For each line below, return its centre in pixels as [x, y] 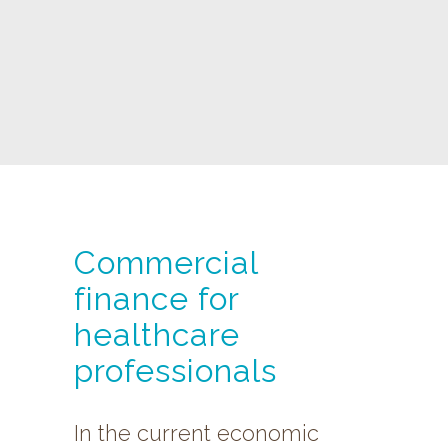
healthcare [157, 335]
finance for [156, 299]
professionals [175, 371]
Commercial [166, 263]
